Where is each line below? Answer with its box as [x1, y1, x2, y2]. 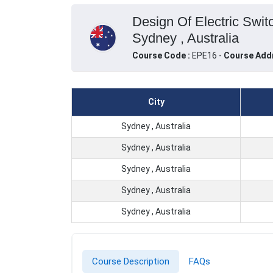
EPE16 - [191, 51, 224, 61]
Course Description [92, 256, 169, 268]
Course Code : [132, 51, 192, 61]
